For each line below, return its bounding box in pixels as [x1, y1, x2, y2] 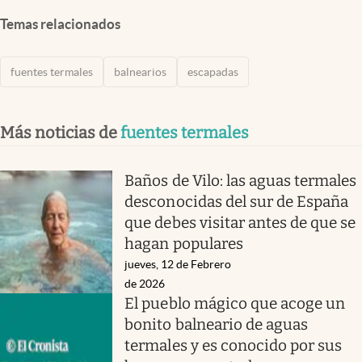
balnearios [114, 65, 166, 78]
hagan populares [124, 234, 243, 253]
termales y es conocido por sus [124, 335, 343, 355]
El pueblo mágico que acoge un [124, 293, 346, 313]
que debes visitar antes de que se [124, 213, 356, 232]
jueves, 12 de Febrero [124, 257, 232, 271]
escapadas [187, 65, 238, 78]
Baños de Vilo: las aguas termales [124, 170, 357, 190]
